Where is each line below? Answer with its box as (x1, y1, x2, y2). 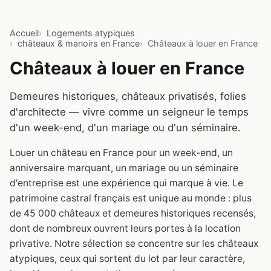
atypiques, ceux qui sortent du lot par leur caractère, (10, 252, 245, 264)
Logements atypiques (47, 28, 135, 39)
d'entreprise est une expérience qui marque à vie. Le (10, 177, 243, 189)
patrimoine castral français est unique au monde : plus (10, 192, 252, 204)
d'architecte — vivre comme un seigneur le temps (10, 105, 249, 118)
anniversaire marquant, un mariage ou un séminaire (10, 162, 238, 174)
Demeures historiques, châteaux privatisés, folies (10, 90, 246, 102)
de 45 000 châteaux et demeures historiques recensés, (10, 207, 256, 219)
